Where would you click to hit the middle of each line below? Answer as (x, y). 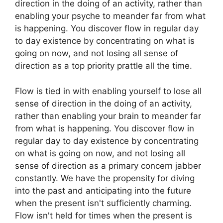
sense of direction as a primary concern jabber (108, 166)
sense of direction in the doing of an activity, (104, 103)
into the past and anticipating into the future (103, 190)
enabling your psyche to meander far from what (110, 16)
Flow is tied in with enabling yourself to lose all (108, 91)
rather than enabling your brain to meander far (108, 116)
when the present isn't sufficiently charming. (103, 203)
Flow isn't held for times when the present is (104, 215)
